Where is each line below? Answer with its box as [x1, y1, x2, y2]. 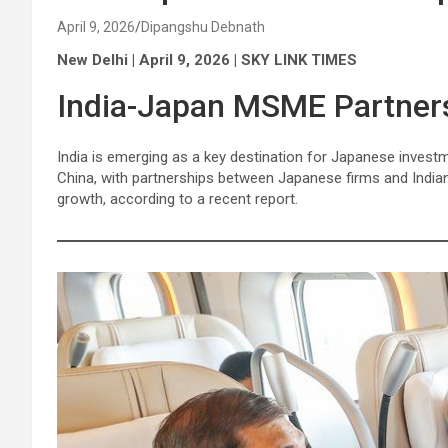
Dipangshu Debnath [141, 19, 265, 35]
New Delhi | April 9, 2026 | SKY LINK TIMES [57, 51, 357, 69]
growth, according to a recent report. [57, 190, 298, 208]
